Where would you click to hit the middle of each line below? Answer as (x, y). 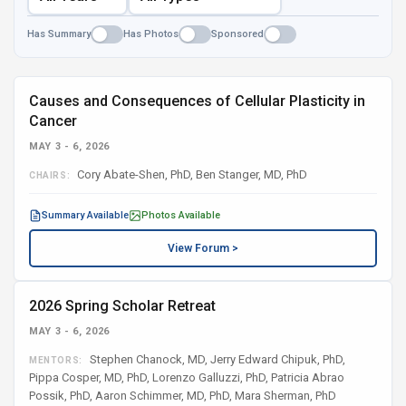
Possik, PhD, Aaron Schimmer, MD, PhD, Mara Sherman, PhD (183, 396)
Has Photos (151, 34)
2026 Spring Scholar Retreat (122, 306)
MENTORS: (56, 360)
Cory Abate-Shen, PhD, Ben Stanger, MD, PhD (191, 174)
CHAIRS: (50, 175)
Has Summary (59, 34)
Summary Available (85, 215)
